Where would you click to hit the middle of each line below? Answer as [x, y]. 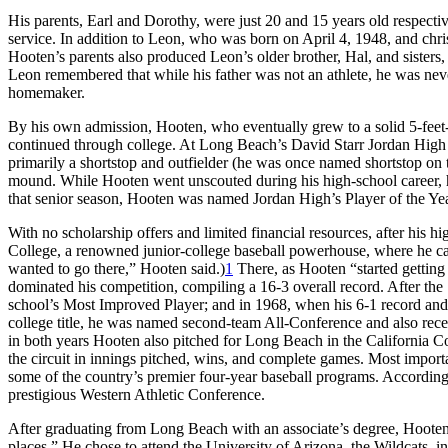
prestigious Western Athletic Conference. [152, 394]
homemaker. [52, 92]
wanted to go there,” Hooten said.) [116, 268]
